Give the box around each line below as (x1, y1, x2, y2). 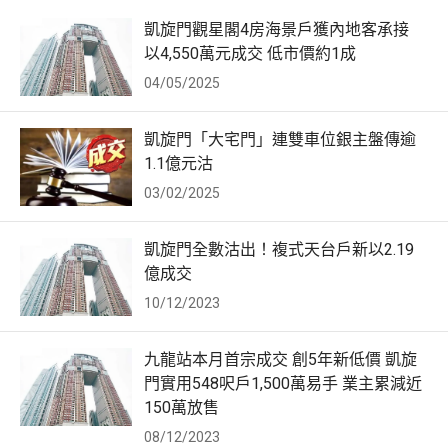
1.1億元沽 (144, 154, 213, 174)
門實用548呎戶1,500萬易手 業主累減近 (144, 374, 422, 394)
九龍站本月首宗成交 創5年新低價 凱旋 (144, 350, 417, 370)
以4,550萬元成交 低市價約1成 (144, 44, 356, 64)
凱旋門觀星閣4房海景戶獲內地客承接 (144, 20, 409, 40)
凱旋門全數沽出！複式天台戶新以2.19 (144, 240, 414, 260)
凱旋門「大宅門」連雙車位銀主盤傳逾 (144, 130, 416, 150)
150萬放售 (144, 398, 219, 418)
